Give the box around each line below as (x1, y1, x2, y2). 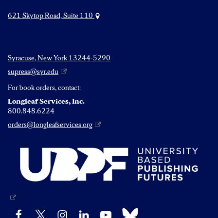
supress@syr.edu (8, 67, 58, 76)
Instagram (51, 208, 79, 217)
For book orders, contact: (8, 83, 81, 92)
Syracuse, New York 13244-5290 (8, 53, 110, 62)
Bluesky (116, 205, 140, 215)
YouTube (94, 208, 121, 217)
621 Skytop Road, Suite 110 (8, 11, 94, 20)
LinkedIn (73, 208, 100, 217)
